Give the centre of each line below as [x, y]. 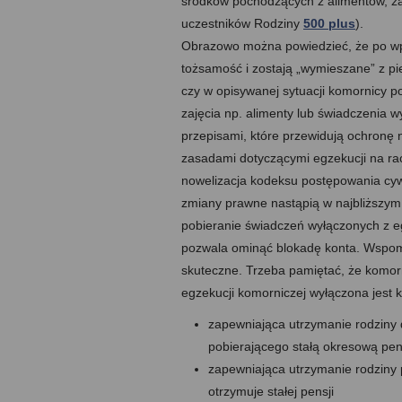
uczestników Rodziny [242, 23]
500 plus [329, 23]
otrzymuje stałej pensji [271, 391]
